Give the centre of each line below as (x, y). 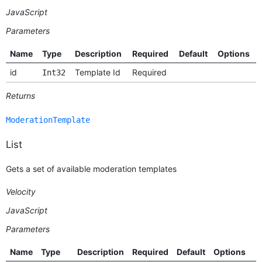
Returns (20, 96)
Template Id (97, 73)
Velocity (21, 192)
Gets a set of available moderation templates (91, 169)
